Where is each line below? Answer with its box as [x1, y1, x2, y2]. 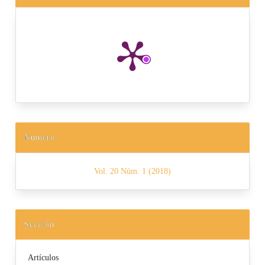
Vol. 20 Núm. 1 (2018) [94, 166, 171, 176]
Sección [24, 219, 54, 229]
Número [24, 132, 55, 142]
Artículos [28, 253, 59, 262]
